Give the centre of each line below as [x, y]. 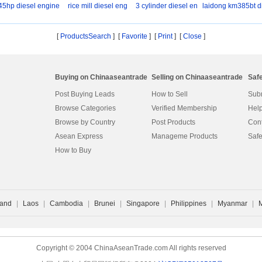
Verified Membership [184, 108]
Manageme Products [185, 136]
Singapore [143, 204]
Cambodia [66, 204]
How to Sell [170, 94]
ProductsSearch [86, 36]
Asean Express [79, 136]
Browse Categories [85, 108]
